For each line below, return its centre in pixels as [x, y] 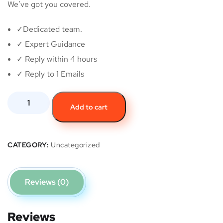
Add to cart [89, 107]
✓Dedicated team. [49, 29]
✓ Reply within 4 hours [57, 59]
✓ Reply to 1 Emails [50, 74]
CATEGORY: [29, 145]
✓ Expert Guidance [51, 44]
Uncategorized [75, 145]
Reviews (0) [47, 182]
